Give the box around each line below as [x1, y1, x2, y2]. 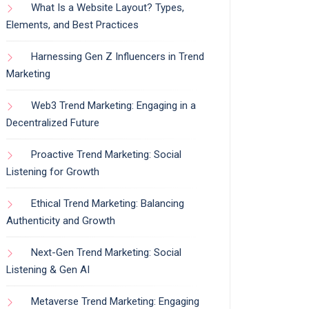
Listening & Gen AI [6, 263, 90, 276]
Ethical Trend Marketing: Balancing [31, 197, 184, 210]
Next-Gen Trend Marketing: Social [31, 246, 181, 259]
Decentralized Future [6, 116, 99, 129]
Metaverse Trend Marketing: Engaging [31, 295, 199, 308]
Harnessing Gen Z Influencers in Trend [31, 50, 204, 63]
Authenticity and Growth [6, 214, 115, 227]
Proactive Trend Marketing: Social [31, 148, 181, 161]
